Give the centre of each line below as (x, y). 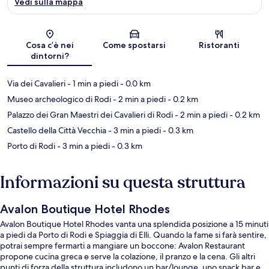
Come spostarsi (134, 45)
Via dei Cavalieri (36, 84)
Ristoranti (219, 45)
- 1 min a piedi (92, 84)
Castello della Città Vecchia (57, 131)
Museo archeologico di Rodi (59, 99)
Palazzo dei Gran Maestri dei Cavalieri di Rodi (90, 115)
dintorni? (50, 56)
